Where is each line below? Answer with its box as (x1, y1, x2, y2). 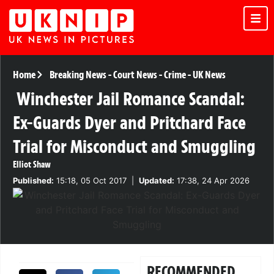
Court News (113, 68, 157, 81)
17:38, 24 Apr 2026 (174, 176, 250, 186)
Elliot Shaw (13, 159, 51, 171)
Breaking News (49, 68, 106, 81)
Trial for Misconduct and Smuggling (13, 135, 256, 158)
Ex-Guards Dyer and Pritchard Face (13, 111, 246, 135)
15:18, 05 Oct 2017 (54, 176, 127, 186)
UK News (192, 68, 226, 81)
